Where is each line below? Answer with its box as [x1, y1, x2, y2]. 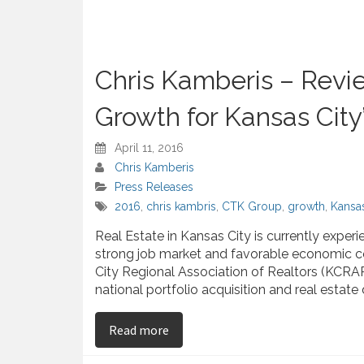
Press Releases [115, 180, 193, 193]
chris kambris [146, 199, 216, 213]
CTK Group [222, 199, 282, 213]
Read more [109, 321, 169, 338]
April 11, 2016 [115, 141, 184, 154]
